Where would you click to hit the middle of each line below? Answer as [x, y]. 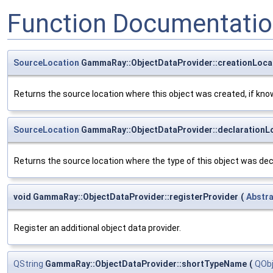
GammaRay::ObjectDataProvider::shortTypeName [145, 264]
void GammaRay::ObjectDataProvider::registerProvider [126, 197]
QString [28, 264]
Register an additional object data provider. [97, 228]
